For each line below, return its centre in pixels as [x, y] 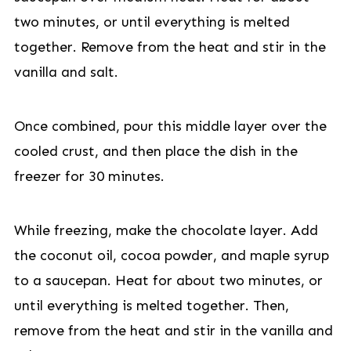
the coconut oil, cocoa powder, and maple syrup [171, 255]
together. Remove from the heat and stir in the [170, 47]
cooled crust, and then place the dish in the [156, 151]
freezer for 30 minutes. [89, 176]
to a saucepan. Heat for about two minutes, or [168, 280]
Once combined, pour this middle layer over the [170, 126]
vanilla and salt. [66, 72]
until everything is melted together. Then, [151, 306]
